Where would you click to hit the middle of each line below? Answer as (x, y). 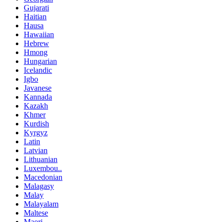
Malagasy (39, 186)
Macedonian (43, 177)
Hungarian (40, 61)
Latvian (36, 151)
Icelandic (38, 70)
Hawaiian (39, 35)
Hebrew (36, 44)
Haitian (35, 17)
